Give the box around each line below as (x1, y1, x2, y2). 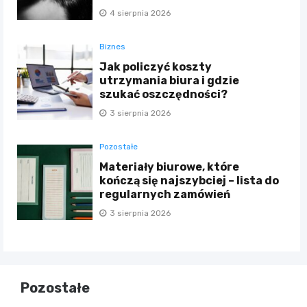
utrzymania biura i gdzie (99, 73, 240, 87)
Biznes (99, 41, 126, 51)
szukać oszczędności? (99, 87, 228, 101)
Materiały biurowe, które (99, 160, 240, 173)
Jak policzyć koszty (99, 60, 212, 73)
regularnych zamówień (99, 187, 231, 201)
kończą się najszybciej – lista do (99, 173, 280, 187)
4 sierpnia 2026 (110, 8, 171, 18)
